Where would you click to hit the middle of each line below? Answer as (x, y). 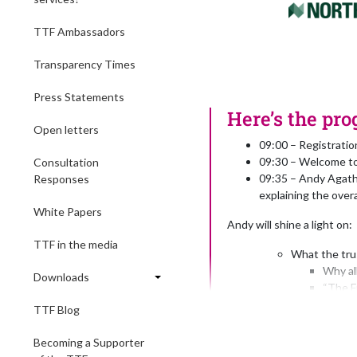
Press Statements (79, 97)
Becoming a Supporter (89, 342)
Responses (61, 179)
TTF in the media (76, 244)
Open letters (66, 129)
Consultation (66, 162)
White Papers (68, 212)
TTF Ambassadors (79, 31)
